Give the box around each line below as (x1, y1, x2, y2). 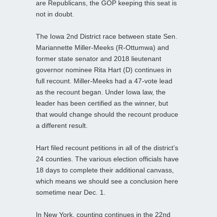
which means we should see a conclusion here (36, 177, 178, 185)
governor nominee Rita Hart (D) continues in (36, 65, 171, 74)
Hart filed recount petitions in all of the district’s (36, 143, 178, 152)
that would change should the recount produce (36, 110, 178, 118)
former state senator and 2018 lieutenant (36, 54, 161, 62)
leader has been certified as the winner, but (36, 99, 168, 107)
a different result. (36, 121, 88, 129)
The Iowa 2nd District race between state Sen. (36, 32, 177, 40)
